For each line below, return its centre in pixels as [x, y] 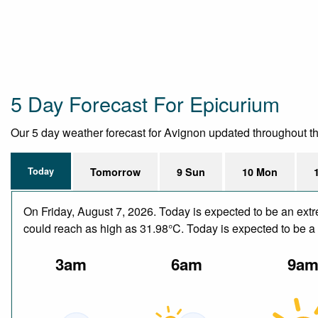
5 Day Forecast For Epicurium [145, 103]
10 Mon [259, 171]
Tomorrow [116, 171]
